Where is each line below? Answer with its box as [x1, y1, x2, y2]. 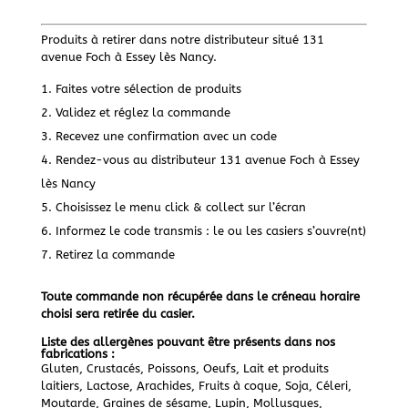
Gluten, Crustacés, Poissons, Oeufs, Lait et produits [40, 362, 329, 376]
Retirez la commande [55, 248, 175, 262]
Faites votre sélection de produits [55, 82, 241, 97]
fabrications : [40, 347, 115, 362]
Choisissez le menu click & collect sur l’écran [55, 200, 306, 215]
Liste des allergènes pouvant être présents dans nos [40, 335, 335, 350]
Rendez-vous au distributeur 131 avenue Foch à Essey [55, 153, 360, 168]
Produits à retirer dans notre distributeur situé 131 [40, 33, 324, 47]
